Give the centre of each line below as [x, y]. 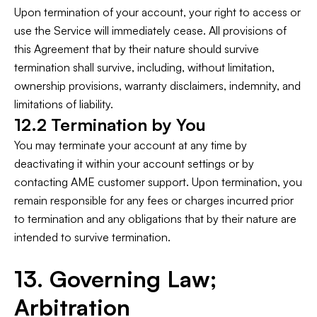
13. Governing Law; [115, 279]
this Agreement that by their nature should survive [137, 49]
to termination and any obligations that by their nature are [155, 219]
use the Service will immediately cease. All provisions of [150, 30]
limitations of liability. [64, 104]
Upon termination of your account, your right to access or [157, 12]
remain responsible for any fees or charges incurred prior [154, 200]
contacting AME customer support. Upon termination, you [158, 182]
